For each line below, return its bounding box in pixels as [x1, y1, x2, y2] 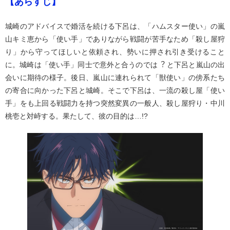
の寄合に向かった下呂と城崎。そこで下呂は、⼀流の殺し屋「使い [5, 86, 225, 94]
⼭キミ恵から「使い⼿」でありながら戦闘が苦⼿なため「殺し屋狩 [5, 35, 225, 43]
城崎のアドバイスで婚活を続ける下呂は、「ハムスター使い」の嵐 [5, 22, 225, 30]
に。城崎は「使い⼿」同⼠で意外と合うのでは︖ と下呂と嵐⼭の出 [5, 61, 225, 69]
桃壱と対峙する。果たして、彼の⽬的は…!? [5, 112, 148, 120]
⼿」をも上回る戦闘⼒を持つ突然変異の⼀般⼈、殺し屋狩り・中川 [5, 99, 225, 107]
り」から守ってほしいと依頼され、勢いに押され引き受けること [5, 48, 225, 56]
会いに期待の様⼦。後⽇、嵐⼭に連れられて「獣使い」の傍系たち [5, 73, 225, 82]
